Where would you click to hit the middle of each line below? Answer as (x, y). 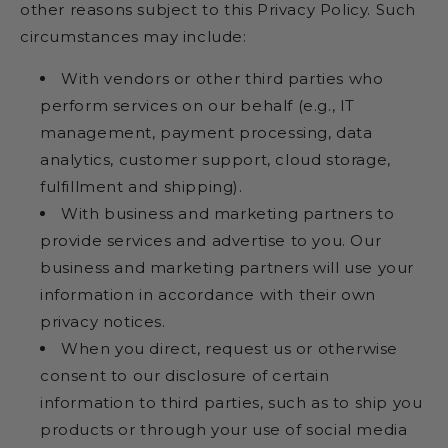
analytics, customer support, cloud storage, (215, 159)
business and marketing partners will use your (227, 267)
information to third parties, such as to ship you (231, 402)
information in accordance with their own (208, 294)
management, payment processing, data (206, 132)
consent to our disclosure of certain (185, 375)
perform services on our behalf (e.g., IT (198, 105)
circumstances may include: (133, 36)
